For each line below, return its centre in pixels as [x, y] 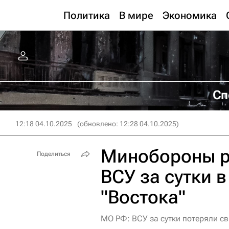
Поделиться [54, 154]
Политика [87, 15]
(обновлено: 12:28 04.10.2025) [128, 124]
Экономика [190, 15]
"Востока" [143, 197]
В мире [136, 15]
